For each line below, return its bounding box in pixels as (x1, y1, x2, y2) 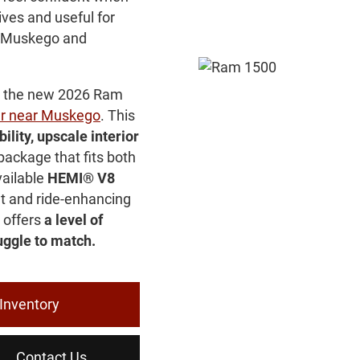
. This (100, 106, 135, 124)
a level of (43, 211, 103, 228)
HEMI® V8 (47, 169, 115, 186)
